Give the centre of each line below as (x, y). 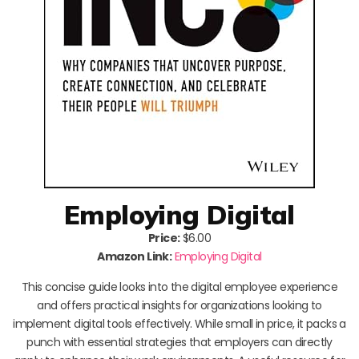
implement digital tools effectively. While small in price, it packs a (179, 323)
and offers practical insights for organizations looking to (179, 305)
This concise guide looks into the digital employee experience (179, 286)
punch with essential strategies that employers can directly (179, 342)
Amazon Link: (135, 256)
